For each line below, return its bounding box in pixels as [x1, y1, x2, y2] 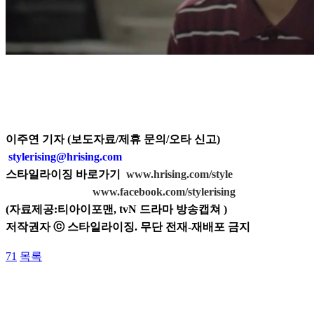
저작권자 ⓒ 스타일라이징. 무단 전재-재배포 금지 [6, 221, 250, 233]
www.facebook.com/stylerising [93, 186, 235, 198]
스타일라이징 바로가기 [6, 168, 126, 181]
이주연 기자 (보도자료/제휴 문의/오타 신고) [6, 133, 220, 146]
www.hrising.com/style [126, 168, 233, 181]
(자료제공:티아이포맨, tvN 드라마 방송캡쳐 [6, 203, 221, 216]
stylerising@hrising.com [8, 151, 122, 163]
